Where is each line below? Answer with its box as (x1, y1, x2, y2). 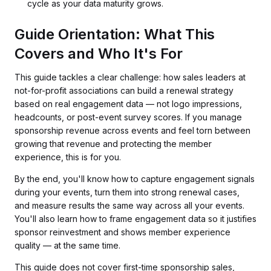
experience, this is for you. (15, 152, 121, 162)
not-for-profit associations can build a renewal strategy (15, 85, 233, 96)
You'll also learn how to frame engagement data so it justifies (15, 214, 256, 224)
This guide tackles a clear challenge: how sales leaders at (15, 72, 246, 82)
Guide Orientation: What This (15, 25, 215, 43)
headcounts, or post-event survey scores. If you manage (15, 112, 242, 122)
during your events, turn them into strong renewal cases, (15, 187, 240, 197)
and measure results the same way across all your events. (15, 200, 244, 211)
